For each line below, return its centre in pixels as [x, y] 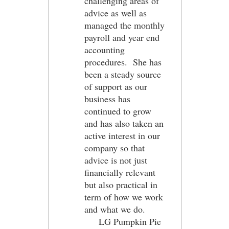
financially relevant [120, 172]
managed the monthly [124, 25]
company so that [114, 148]
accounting [105, 50]
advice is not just [116, 160]
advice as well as [116, 13]
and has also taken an [124, 123]
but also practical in [121, 185]
